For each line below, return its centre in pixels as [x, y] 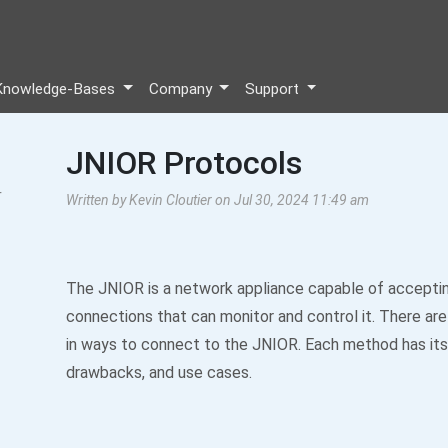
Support [273, 89]
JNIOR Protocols [184, 163]
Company [182, 89]
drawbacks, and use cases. [159, 372]
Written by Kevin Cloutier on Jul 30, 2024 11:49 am [217, 200]
